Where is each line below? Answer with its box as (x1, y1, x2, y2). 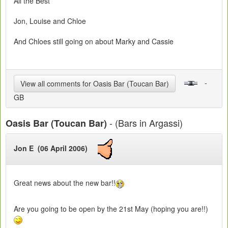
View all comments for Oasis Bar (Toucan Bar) (20, 78, 169, 89)
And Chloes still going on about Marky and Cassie (14, 36, 174, 47)
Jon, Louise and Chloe (14, 16, 86, 26)
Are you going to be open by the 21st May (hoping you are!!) (14, 203, 208, 214)
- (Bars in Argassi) (107, 116, 183, 130)
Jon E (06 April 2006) (14, 142, 98, 153)
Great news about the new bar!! (14, 178, 116, 188)
